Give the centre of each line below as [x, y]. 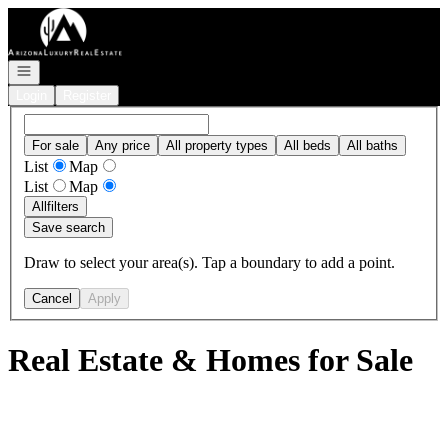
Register [87, 95]
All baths [372, 145]
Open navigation [62, 69]
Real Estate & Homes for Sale [210, 360]
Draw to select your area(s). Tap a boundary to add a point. [209, 262]
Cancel [52, 298]
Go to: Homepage [63, 15]
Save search [68, 227]
